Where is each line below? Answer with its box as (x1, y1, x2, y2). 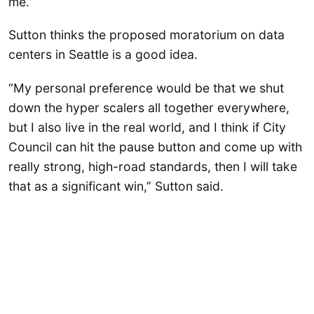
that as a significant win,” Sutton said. (8, 178, 227, 193)
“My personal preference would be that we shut (8, 80, 284, 95)
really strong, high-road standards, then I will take (8, 158, 297, 174)
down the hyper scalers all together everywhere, (8, 100, 289, 115)
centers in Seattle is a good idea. (8, 47, 201, 62)
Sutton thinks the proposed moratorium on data (8, 27, 285, 43)
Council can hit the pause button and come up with (8, 139, 302, 154)
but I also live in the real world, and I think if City (8, 119, 286, 135)
